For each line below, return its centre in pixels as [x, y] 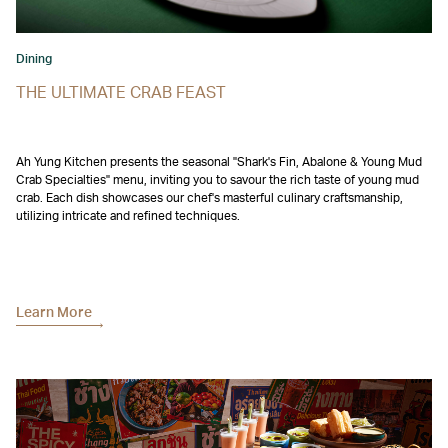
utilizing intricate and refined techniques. [128, 216]
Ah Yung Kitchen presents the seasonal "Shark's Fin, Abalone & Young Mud [219, 162]
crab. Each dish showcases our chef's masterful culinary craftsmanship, [209, 198]
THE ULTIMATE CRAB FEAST [121, 93]
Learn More [54, 313]
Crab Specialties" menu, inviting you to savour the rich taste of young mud [217, 180]
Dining [34, 59]
